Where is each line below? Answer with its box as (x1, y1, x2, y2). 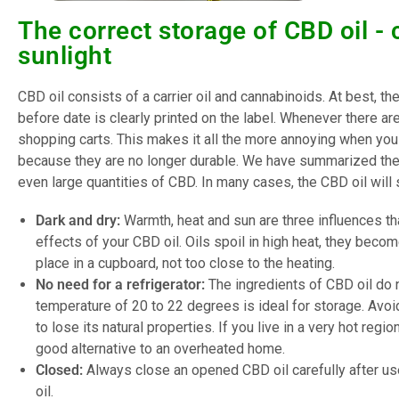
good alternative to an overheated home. (36, 340, 285, 358)
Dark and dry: (36, 212, 120, 230)
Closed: (36, 362, 83, 379)
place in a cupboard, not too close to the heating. (36, 255, 335, 273)
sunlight (18, 40, 111, 70)
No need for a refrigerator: (36, 276, 205, 294)
